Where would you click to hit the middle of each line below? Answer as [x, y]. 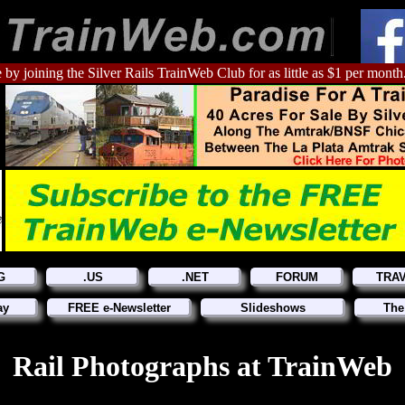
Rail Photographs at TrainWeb [202, 367]
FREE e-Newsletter [119, 308]
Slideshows [273, 308]
